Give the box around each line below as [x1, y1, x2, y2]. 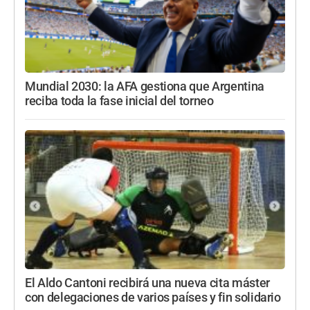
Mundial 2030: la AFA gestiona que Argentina [25, 80, 264, 94]
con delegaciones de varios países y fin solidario [25, 291, 281, 305]
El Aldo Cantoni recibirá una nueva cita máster [25, 276, 270, 291]
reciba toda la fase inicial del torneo [25, 94, 214, 109]
